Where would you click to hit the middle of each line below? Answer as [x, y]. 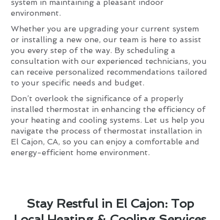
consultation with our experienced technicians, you [109, 61]
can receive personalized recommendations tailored [109, 72]
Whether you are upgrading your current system [105, 28]
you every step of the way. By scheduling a [93, 50]
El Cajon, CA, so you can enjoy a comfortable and [105, 141]
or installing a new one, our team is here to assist [106, 39]
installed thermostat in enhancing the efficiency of [108, 109]
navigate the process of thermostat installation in [107, 131]
